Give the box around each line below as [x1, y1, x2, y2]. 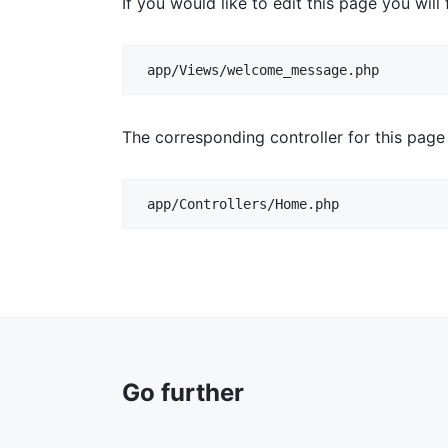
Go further [122, 378, 244, 408]
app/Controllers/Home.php [147, 196, 339, 213]
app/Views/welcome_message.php [147, 62, 379, 79]
